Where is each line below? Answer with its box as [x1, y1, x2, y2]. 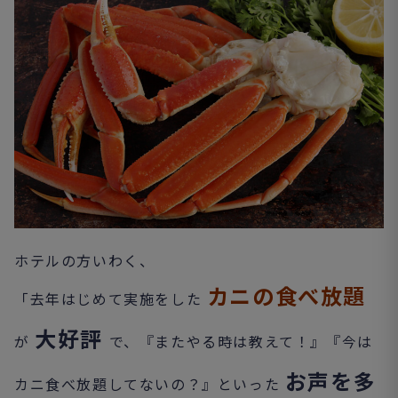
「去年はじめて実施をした [14, 288, 207, 310]
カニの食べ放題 [206, 280, 367, 312]
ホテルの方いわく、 [14, 250, 155, 272]
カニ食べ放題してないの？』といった [14, 373, 285, 395]
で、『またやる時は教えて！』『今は [108, 330, 373, 353]
